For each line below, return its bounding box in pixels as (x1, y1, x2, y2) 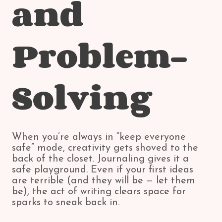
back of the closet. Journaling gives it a (12, 154, 189, 164)
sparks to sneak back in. (12, 198, 119, 208)
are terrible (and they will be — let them (12, 176, 195, 186)
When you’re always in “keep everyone (12, 132, 186, 142)
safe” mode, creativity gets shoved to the (12, 143, 198, 153)
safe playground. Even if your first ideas (12, 165, 193, 175)
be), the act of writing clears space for (12, 187, 186, 197)
